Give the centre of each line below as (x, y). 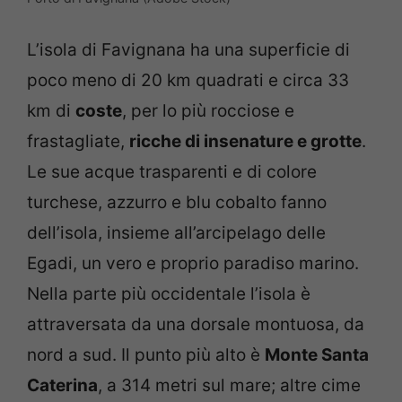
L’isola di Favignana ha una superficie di (188, 49)
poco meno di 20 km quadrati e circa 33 (188, 80)
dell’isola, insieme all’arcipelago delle (176, 232)
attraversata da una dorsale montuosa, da (196, 324)
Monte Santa (317, 354)
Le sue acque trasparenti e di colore (172, 171)
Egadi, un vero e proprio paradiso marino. (193, 263)
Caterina (62, 385)
